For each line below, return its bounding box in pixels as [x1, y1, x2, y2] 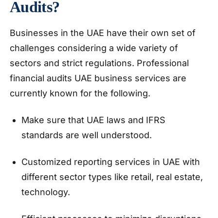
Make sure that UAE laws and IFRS [21, 115, 165, 125]
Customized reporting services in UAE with [21, 157, 200, 167]
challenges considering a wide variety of [10, 43, 178, 53]
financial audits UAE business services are [10, 73, 186, 83]
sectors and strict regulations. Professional [10, 58, 189, 68]
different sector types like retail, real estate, [21, 172, 203, 182]
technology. [21, 187, 73, 197]
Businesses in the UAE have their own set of [10, 28, 196, 38]
